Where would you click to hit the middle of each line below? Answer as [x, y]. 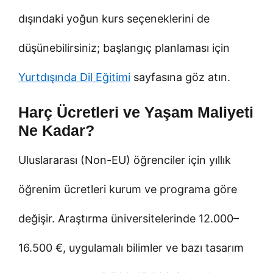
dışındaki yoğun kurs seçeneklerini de [114, 18]
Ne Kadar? [56, 130]
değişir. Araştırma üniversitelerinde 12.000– [129, 218]
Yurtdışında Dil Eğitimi [74, 77]
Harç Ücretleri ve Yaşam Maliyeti [136, 112]
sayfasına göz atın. [180, 77]
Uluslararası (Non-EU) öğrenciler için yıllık [125, 160]
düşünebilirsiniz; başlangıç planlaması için [124, 48]
